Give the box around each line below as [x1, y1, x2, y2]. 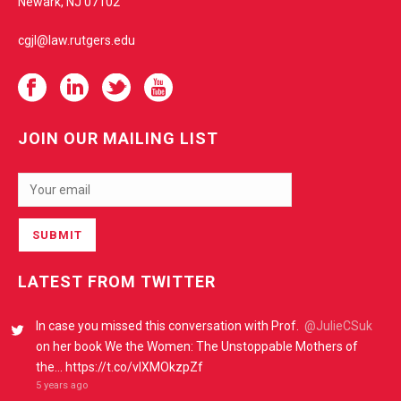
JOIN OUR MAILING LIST [18, 129, 218, 148]
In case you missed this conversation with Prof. [36, 319, 304, 333]
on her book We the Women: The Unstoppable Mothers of [36, 339, 358, 354]
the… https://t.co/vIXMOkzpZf [36, 360, 203, 374]
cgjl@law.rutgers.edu [18, 33, 135, 47]
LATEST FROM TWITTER [18, 272, 216, 291]
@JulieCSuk [304, 319, 372, 333]
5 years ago [36, 380, 88, 391]
